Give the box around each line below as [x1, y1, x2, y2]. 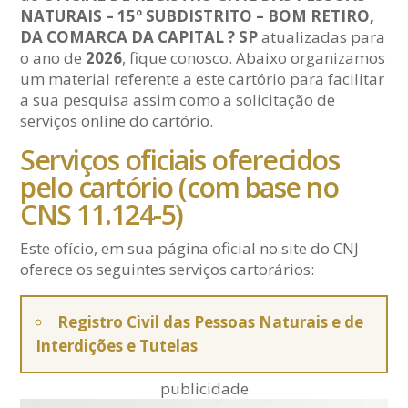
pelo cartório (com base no [20, 168, 339, 206]
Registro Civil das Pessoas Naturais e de [57, 311, 364, 332]
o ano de [20, 47, 87, 68]
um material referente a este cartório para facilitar [20, 68, 385, 89]
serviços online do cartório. [20, 110, 214, 131]
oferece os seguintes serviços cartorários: [20, 259, 315, 280]
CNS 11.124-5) [20, 196, 183, 233]
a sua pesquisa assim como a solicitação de [20, 89, 336, 110]
